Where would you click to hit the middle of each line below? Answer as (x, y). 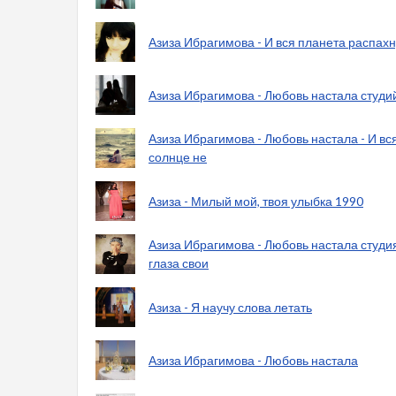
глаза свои (179, 263)
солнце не (178, 156)
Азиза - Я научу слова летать (230, 307)
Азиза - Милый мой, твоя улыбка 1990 (256, 201)
